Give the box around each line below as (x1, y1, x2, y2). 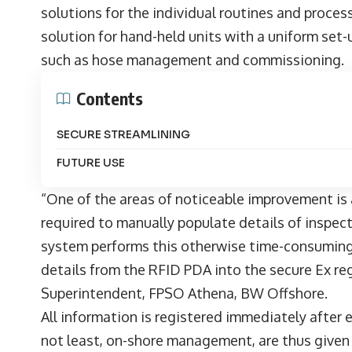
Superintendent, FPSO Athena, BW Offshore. (41, 284, 328, 302)
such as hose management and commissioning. (41, 50, 344, 68)
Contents (76, 86, 143, 109)
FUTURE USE (57, 155, 125, 170)
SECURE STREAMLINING (57, 126, 190, 141)
